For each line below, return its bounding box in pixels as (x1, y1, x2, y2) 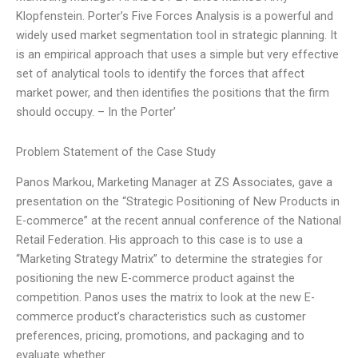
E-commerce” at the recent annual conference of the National (16, 213, 341, 229)
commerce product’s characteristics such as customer (16, 309, 306, 324)
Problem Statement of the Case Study (16, 144, 216, 159)
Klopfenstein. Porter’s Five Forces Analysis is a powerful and (16, 9, 333, 24)
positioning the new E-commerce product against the (16, 271, 295, 286)
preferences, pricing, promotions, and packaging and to (16, 328, 304, 344)
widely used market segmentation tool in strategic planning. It (16, 28, 337, 43)
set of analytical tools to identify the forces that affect (16, 66, 304, 82)
